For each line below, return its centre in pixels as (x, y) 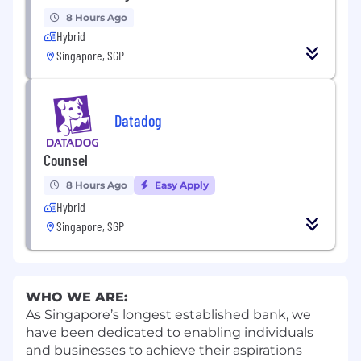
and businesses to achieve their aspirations (164, 351)
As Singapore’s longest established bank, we (168, 315)
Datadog (138, 120)
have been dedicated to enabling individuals (170, 333)
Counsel (66, 160)
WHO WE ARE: (77, 297)
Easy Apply (180, 185)
